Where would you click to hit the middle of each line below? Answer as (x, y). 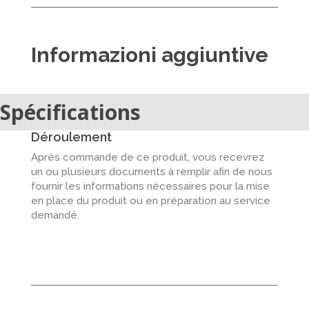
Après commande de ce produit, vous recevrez (147, 157)
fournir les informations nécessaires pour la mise (150, 186)
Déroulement (71, 137)
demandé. (55, 215)
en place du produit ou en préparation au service (150, 201)
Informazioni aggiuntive (149, 55)
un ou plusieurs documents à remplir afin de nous (151, 172)
